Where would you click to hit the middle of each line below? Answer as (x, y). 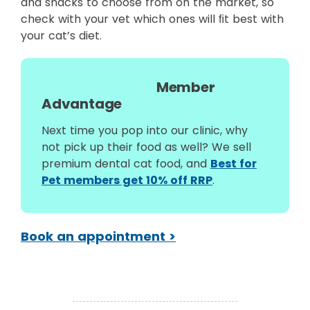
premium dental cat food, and (126, 164)
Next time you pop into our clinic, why (145, 130)
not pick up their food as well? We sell (146, 147)
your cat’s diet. (61, 36)
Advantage (82, 104)
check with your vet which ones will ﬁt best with (152, 19)
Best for (234, 164)
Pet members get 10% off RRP (127, 180)
